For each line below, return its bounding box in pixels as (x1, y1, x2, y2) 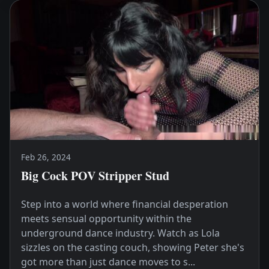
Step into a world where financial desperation (20, 198, 228, 211)
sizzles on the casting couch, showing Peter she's (20, 241, 244, 255)
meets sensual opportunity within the (20, 212, 192, 226)
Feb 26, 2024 (20, 151, 71, 163)
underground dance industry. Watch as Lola (20, 226, 220, 240)
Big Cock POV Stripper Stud (20, 167, 169, 185)
